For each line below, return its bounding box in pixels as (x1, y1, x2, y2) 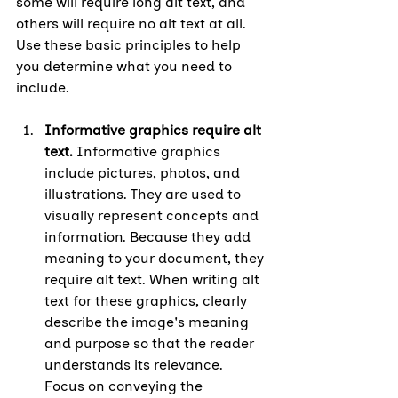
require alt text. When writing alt (44, 270, 263, 288)
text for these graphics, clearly (44, 291, 251, 309)
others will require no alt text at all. (16, 14, 250, 32)
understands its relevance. (44, 355, 227, 373)
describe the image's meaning (44, 313, 252, 330)
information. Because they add (44, 227, 254, 245)
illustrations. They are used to (44, 185, 244, 203)
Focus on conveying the (44, 377, 206, 394)
